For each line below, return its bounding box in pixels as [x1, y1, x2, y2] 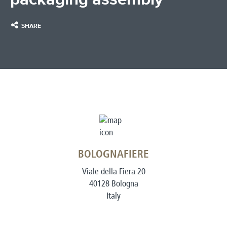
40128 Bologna [89, 178, 138, 188]
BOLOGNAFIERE [78, 149, 149, 160]
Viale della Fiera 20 [82, 166, 145, 176]
